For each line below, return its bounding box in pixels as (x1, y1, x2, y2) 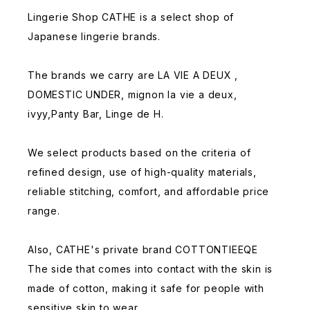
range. (28, 204, 60, 217)
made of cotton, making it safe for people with (28, 282, 264, 294)
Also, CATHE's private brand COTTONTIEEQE (28, 243, 258, 255)
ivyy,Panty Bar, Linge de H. (28, 107, 164, 120)
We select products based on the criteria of (28, 146, 251, 158)
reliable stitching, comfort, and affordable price (28, 185, 270, 197)
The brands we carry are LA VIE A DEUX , (28, 69, 239, 81)
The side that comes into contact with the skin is (28, 262, 273, 275)
